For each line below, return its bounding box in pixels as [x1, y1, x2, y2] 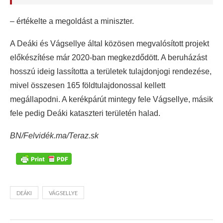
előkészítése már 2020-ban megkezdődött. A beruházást [10, 53, 207, 62]
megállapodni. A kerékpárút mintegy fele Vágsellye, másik [10, 95, 213, 104]
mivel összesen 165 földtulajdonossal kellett [10, 81, 165, 90]
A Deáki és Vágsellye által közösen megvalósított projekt [10, 39, 209, 48]
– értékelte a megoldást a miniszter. [10, 17, 134, 26]
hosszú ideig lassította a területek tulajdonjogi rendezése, [10, 67, 212, 76]
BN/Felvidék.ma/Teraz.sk [10, 131, 99, 140]
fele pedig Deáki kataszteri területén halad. [10, 109, 160, 118]
